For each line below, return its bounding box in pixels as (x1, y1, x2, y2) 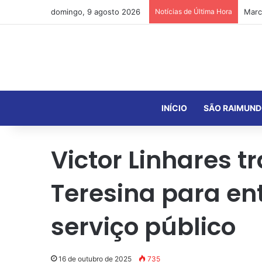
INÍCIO (161, 102, 187, 113)
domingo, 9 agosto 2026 (51, 7, 140, 16)
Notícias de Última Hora (155, 7, 232, 16)
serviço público (51, 209, 236, 243)
